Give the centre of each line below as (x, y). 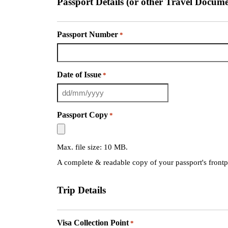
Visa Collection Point (93, 222)
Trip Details (81, 190)
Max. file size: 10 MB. (92, 147)
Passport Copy (82, 115)
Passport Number (88, 35)
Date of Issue (79, 75)
